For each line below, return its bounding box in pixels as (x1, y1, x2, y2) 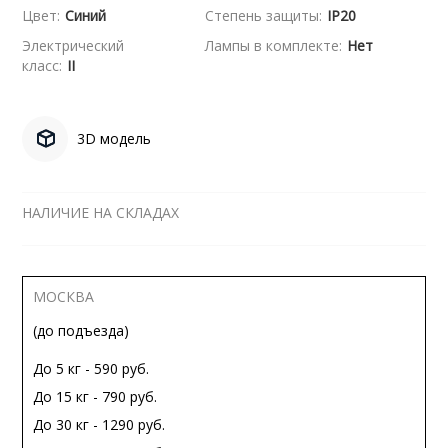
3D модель (77, 129, 152, 148)
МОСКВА (33, 287, 95, 306)
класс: (22, 56, 63, 75)
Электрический (22, 36, 125, 55)
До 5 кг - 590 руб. (33, 359, 150, 378)
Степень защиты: (204, 6, 322, 25)
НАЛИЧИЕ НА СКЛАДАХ (22, 203, 180, 222)
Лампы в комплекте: (204, 36, 342, 55)
